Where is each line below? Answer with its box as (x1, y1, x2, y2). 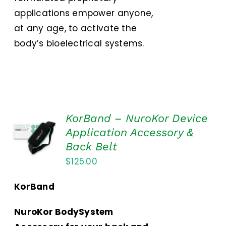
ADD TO (21, 116, 46, 125)
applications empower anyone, (14, 7, 153, 20)
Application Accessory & (66, 126, 194, 139)
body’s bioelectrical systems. (14, 37, 144, 50)
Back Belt (66, 140, 118, 153)
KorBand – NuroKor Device (66, 112, 208, 125)
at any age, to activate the (14, 22, 137, 35)
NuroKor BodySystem (14, 206, 114, 218)
